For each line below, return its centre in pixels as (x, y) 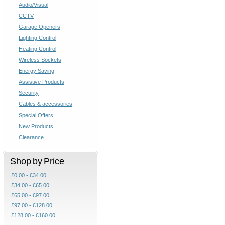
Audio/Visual (33, 5)
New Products (36, 126)
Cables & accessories (45, 104)
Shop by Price (37, 161)
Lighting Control (37, 38)
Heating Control (37, 49)
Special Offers (36, 115)
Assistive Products (41, 82)
